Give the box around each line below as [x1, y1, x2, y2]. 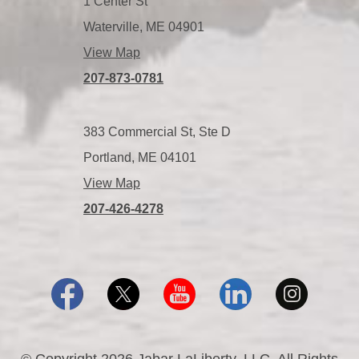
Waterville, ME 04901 [83, 20, 204, 34]
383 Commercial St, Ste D [83, 125, 231, 139]
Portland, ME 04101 [83, 151, 196, 165]
